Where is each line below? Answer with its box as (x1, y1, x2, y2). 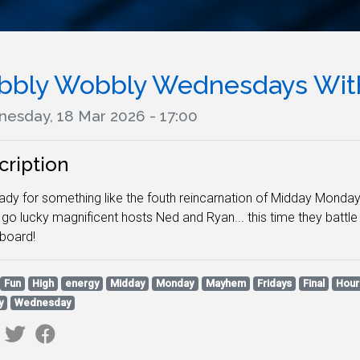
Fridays (256, 277, 292, 289)
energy (65, 277, 100, 289)
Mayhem (205, 277, 246, 289)
